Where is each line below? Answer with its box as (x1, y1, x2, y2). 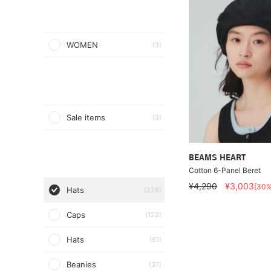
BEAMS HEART (189, 153, 246, 163)
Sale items (67, 113, 105, 122)
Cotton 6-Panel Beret (189, 165, 261, 175)
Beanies (67, 260, 96, 269)
